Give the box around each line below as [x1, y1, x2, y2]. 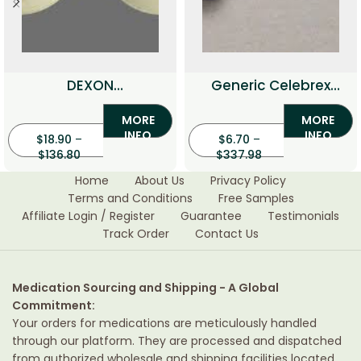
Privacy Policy [210, 172, 286, 189]
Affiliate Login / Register [22, 208, 155, 225]
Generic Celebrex [211, 76, 330, 96]
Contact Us [195, 226, 259, 243]
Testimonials [268, 208, 339, 225]
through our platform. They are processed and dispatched [12, 333, 342, 350]
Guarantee [180, 208, 242, 225]
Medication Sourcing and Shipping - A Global [12, 280, 279, 297]
